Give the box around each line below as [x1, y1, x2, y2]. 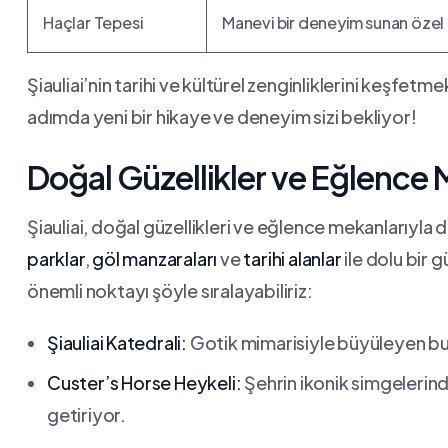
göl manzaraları [92, 247, 218, 270]
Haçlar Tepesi [43, 12, 143, 33]
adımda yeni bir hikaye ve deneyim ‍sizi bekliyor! [27, 105, 417, 128]
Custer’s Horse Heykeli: [47, 371, 242, 394]
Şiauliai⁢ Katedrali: [47, 331, 188, 354]
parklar [27, 247, 85, 270]
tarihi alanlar [243, 247, 342, 270]
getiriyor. [47, 403, 127, 426]
